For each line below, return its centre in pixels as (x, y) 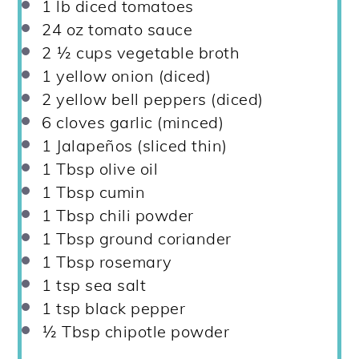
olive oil (127, 169)
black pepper (133, 309)
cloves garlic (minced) (138, 123)
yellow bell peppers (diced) (157, 99)
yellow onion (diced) (131, 76)
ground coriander (163, 239)
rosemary (133, 262)
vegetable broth (176, 53)
